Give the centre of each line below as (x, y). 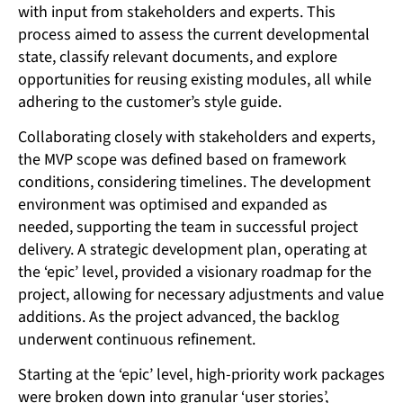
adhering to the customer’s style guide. (150, 103)
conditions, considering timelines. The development (194, 183)
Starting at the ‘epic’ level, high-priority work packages (201, 375)
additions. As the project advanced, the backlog (179, 318)
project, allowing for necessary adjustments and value (201, 295)
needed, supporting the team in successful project (188, 228)
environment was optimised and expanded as (173, 205)
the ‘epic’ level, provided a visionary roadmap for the (195, 273)
